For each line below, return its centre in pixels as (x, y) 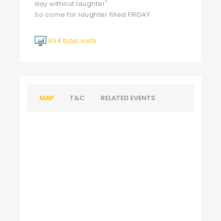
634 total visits (73, 40)
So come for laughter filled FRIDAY (92, 15)
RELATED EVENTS (128, 98)
